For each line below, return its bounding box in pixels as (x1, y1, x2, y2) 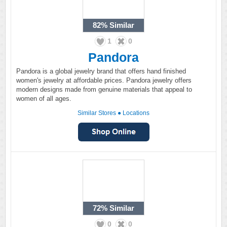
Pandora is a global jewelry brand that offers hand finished (16, 67, 186, 75)
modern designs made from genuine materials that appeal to (16, 86, 192, 93)
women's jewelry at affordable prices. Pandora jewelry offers (16, 77, 192, 84)
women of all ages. (16, 95, 71, 102)
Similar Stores (78, 109, 116, 117)
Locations (123, 109, 149, 117)
